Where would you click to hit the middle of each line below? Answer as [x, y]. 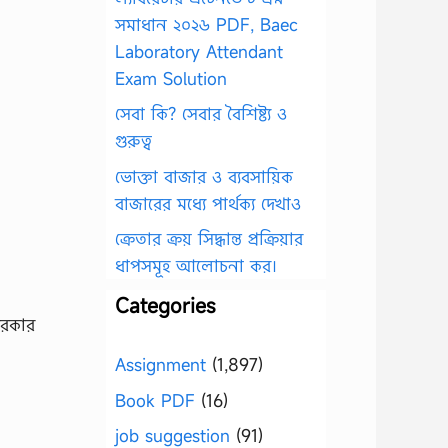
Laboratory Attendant [199, 51]
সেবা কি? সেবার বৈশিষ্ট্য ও [201, 113]
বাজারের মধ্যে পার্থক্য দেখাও [208, 203]
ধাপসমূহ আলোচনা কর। [196, 265]
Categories [165, 305]
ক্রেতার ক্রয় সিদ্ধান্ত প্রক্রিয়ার [209, 238]
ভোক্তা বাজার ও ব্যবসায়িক [204, 176]
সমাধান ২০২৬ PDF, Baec [206, 24]
